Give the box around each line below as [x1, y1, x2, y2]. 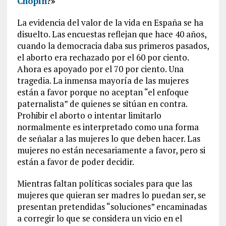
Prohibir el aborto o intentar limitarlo [17, 109, 161, 121]
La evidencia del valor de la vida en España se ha [17, 16, 203, 28]
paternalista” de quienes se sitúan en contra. [17, 97, 187, 109]
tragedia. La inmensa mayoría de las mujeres [17, 74, 189, 86]
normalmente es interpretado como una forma [17, 121, 199, 133]
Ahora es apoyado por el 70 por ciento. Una [17, 63, 184, 75]
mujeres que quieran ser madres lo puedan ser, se [17, 189, 206, 201]
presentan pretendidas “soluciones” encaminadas [17, 200, 207, 212]
